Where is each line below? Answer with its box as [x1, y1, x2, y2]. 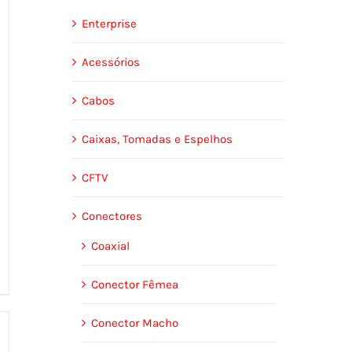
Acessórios [81, 54, 140, 69]
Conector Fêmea [90, 277, 178, 291]
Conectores [81, 208, 142, 223]
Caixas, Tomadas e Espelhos [81, 131, 233, 146]
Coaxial [90, 238, 130, 253]
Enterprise [81, 16, 137, 31]
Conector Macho [90, 315, 178, 330]
